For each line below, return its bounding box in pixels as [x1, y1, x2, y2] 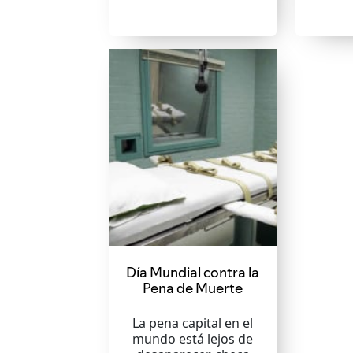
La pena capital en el [132, 314, 254, 332]
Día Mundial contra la [126, 262, 260, 282]
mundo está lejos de [132, 330, 254, 347]
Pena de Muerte [143, 278, 243, 298]
